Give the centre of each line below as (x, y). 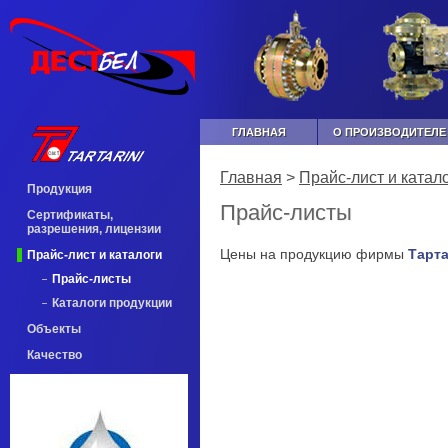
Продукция (59, 189)
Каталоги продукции (112, 303)
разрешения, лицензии (94, 229)
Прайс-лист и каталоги (94, 255)
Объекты (54, 329)
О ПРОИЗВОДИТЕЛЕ (389, 132)
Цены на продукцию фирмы (314, 254)
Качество (54, 355)
